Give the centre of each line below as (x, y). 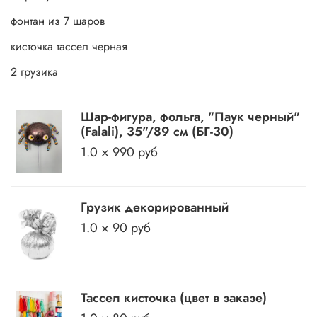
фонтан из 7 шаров (58, 21)
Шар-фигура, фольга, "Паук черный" (191, 116)
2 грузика (34, 71)
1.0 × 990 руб (120, 152)
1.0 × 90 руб (116, 228)
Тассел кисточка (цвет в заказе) (174, 298)
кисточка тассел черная (69, 46)
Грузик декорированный (155, 208)
